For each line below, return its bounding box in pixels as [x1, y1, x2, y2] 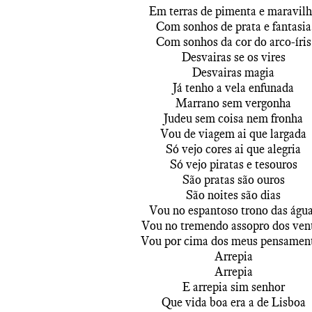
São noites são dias [186, 187, 281, 203]
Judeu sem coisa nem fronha [164, 111, 303, 126]
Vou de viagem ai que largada [160, 126, 306, 141]
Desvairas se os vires [181, 49, 286, 65]
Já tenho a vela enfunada [173, 80, 294, 95]
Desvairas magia [192, 65, 274, 80]
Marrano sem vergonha [175, 95, 291, 111]
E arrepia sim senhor [182, 279, 285, 295]
